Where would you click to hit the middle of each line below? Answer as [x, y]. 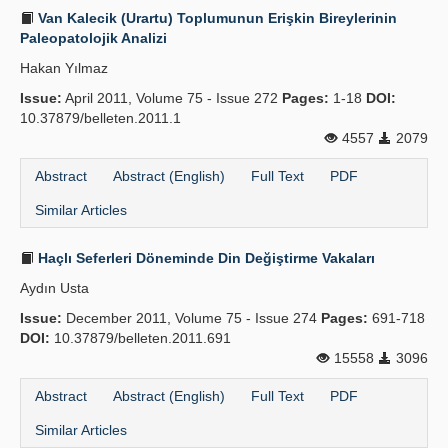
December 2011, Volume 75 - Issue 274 [191, 318]
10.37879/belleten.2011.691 [140, 338]
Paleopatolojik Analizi [93, 38]
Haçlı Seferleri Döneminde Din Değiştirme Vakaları [204, 258]
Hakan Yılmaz [64, 68]
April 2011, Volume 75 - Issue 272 [172, 98]
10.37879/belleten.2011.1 [100, 118]
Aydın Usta [54, 288]
